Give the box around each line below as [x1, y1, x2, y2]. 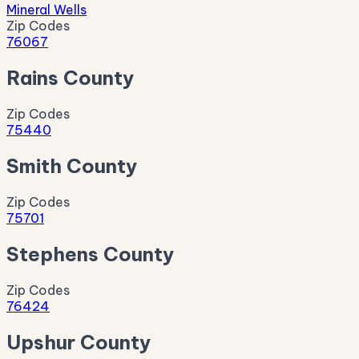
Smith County [6, 154, 137, 179]
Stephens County [6, 241, 174, 266]
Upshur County [6, 329, 151, 354]
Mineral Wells [6, 2, 87, 18]
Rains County [6, 66, 134, 91]
